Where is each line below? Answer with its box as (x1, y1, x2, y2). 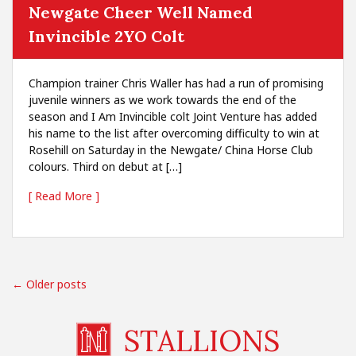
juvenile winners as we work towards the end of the (29, 92, 296, 107)
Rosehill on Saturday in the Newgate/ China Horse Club (29, 142, 313, 157)
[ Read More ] (29, 188, 99, 203)
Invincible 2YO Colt (29, 26, 184, 46)
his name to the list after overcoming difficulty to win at (29, 126, 319, 141)
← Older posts (12, 277, 87, 292)
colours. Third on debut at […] (29, 159, 182, 174)
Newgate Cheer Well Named (29, 2, 253, 22)
